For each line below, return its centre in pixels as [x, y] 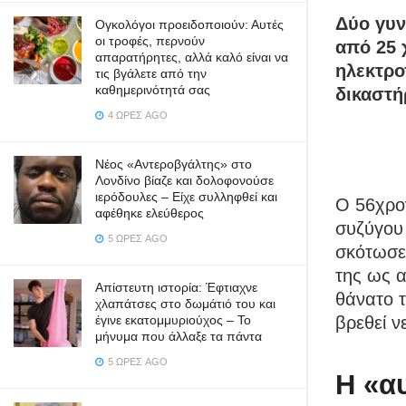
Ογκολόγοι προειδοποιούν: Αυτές [189, 24]
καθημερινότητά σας [153, 90]
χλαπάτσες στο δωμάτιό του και [185, 304]
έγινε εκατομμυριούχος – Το [173, 320]
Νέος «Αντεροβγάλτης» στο [174, 164]
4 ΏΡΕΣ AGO [136, 115]
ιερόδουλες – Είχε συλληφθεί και [186, 197]
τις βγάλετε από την [151, 73]
